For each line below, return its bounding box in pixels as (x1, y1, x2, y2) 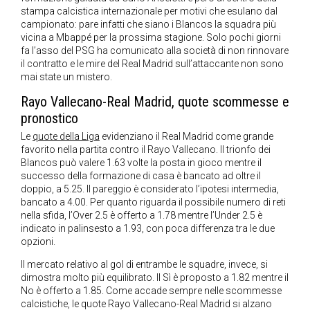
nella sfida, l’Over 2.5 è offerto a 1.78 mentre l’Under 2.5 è (21, 210, 262, 221)
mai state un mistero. (21, 71, 112, 83)
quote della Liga (33, 131, 100, 143)
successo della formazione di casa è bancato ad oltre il (21, 170, 261, 182)
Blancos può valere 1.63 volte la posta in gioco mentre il (21, 157, 262, 169)
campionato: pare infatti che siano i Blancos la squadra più (21, 19, 276, 30)
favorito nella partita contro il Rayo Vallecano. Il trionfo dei (21, 144, 271, 156)
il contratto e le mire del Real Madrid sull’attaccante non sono (21, 58, 284, 70)
